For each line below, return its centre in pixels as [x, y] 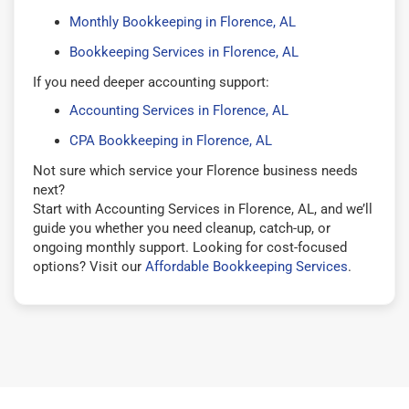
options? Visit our [89, 266]
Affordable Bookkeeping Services [246, 266]
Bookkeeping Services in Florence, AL [184, 52]
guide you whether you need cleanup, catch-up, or [182, 228]
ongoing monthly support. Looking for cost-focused [190, 247]
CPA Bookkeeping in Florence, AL [171, 140]
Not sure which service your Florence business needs [195, 170]
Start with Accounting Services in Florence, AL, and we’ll [203, 209]
